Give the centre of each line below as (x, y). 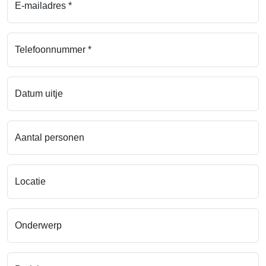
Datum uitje (39, 94)
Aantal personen (50, 138)
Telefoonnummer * (53, 50)
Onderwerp (38, 226)
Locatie (30, 182)
